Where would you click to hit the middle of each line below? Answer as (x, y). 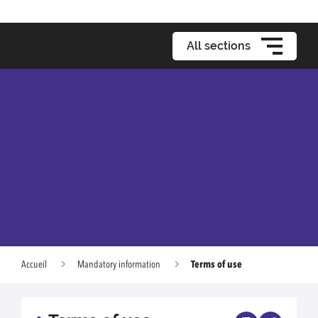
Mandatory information (119, 265)
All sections (219, 45)
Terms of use (216, 264)
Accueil (34, 265)
